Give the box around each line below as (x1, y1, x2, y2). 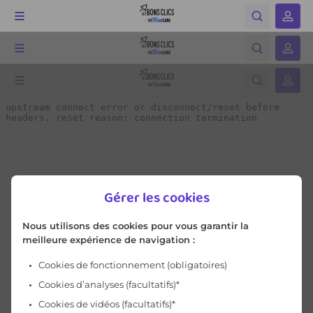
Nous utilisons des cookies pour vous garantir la (22, 220, 249, 231)
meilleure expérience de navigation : (22, 234, 195, 245)
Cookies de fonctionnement (38, 259, 165, 270)
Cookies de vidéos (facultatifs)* (38, 298, 175, 310)
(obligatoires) (165, 259, 227, 270)
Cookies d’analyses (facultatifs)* (38, 279, 180, 290)
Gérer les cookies (103, 187, 210, 208)
